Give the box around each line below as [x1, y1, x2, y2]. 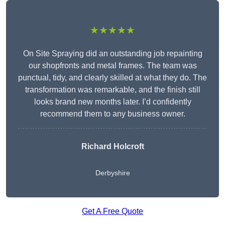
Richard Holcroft [81, 142, 144, 151]
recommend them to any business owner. [40, 109, 185, 119]
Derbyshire [95, 169, 130, 177]
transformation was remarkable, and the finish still [25, 85, 200, 94]
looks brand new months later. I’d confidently [34, 97, 191, 106]
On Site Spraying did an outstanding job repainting [23, 49, 202, 58]
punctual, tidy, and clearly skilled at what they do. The [18, 73, 207, 82]
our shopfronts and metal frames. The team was [28, 61, 197, 70]
